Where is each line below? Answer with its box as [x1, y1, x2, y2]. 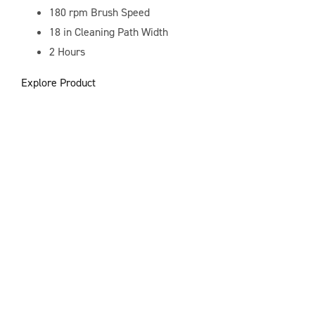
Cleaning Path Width [71, 25, 168, 40]
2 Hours [49, 44, 85, 60]
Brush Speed [87, 5, 150, 20]
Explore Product [20, 75, 96, 91]
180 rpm [49, 5, 88, 20]
